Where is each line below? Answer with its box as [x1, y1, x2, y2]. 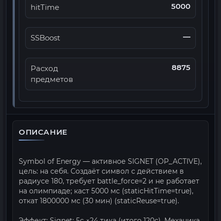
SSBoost [31, 34, 60, 42]
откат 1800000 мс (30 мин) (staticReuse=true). [19, 196, 179, 205]
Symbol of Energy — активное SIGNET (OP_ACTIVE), [19, 157, 202, 166]
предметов [31, 75, 73, 84]
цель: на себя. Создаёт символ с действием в [19, 167, 184, 176]
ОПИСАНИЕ [19, 127, 68, 137]
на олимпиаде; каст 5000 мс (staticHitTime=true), [19, 186, 193, 195]
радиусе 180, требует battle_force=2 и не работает [19, 177, 199, 185]
